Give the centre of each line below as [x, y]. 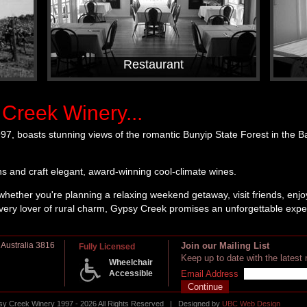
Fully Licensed [107, 247]
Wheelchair [131, 263]
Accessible [131, 274]
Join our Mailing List [225, 246]
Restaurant [153, 64]
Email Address [210, 274]
